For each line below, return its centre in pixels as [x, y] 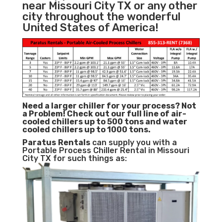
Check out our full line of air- [126, 114]
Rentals [74, 143]
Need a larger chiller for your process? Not [109, 106]
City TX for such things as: [74, 159]
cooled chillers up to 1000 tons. [86, 130]
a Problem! [44, 114]
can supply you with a [133, 143]
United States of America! [90, 28]
